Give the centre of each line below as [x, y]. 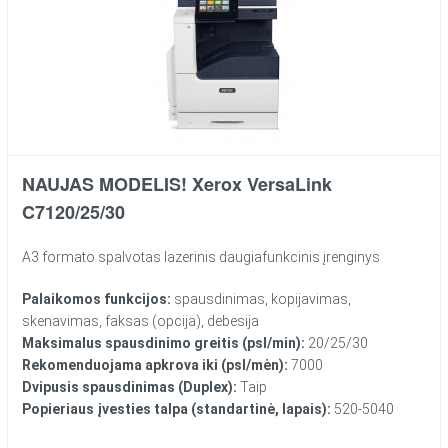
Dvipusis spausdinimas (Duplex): [131, 387]
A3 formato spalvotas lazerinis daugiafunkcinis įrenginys [201, 257]
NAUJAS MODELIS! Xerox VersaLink [177, 184]
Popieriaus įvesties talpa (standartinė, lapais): [178, 409]
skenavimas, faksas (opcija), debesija [141, 321]
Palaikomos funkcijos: [97, 299]
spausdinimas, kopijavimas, [261, 299]
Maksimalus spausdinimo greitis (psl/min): [164, 343]
